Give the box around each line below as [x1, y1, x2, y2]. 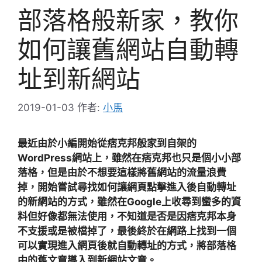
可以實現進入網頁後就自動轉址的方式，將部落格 [18, 239, 236, 251]
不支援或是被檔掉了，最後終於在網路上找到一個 [18, 225, 236, 237]
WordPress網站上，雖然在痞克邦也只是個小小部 [18, 151, 241, 164]
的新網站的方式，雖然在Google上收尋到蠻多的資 [18, 195, 241, 208]
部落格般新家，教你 [18, 5, 239, 36]
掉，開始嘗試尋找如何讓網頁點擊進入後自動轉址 [18, 181, 236, 193]
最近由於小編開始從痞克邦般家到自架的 [18, 137, 196, 149]
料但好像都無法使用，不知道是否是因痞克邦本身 [18, 210, 236, 222]
